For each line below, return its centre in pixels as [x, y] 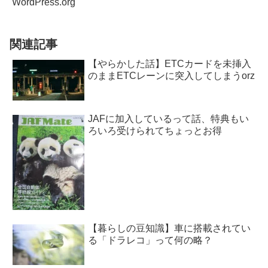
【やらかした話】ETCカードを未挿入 [170, 64]
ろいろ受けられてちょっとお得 [155, 130]
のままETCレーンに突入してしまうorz [171, 76]
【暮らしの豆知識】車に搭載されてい [169, 228]
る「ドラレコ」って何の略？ [150, 240]
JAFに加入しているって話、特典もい [168, 118]
